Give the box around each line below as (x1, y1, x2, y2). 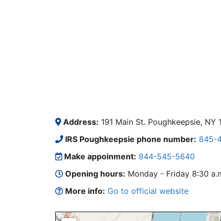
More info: (63, 186, 105, 196)
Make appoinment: (62, 151, 136, 161)
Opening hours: (63, 169, 125, 179)
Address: (61, 117, 99, 127)
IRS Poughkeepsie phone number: (63, 134, 196, 144)
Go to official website (108, 186, 188, 196)
